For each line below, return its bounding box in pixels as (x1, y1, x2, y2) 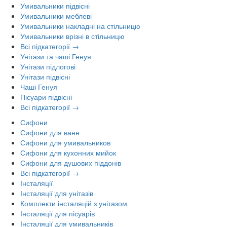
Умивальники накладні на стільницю (20, 21, 140, 31)
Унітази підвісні (20, 71, 70, 82)
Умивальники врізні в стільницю (20, 31, 125, 42)
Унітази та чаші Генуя (20, 51, 91, 62)
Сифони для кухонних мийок (20, 147, 116, 158)
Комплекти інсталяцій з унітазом (20, 198, 127, 209)
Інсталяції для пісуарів (20, 208, 95, 219)
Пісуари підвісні (20, 92, 72, 102)
